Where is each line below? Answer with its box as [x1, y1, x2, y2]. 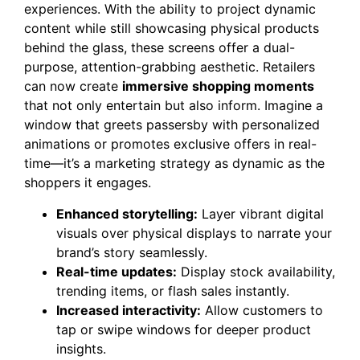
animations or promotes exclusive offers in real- [24, 136, 317, 153]
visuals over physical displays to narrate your [56, 224, 332, 241]
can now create [24, 78, 122, 95]
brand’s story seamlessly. [56, 243, 207, 260]
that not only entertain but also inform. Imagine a [24, 97, 323, 114]
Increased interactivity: [56, 301, 201, 318]
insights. [56, 340, 106, 357]
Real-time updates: [56, 263, 177, 280]
